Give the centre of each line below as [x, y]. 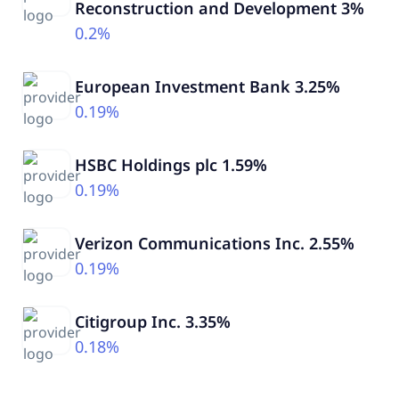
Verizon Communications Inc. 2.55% [215, 243]
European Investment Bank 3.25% [208, 86]
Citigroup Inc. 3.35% [153, 321]
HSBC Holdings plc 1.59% [171, 164]
